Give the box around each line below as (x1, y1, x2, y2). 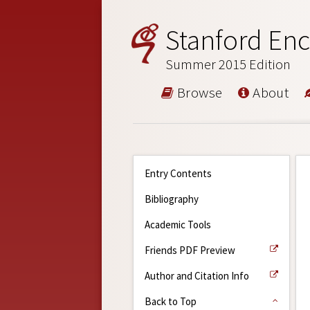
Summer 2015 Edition (165, 55, 291, 73)
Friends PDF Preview (145, 243, 235, 257)
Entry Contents (145, 166, 212, 180)
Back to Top (145, 294, 197, 308)
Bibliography (145, 192, 199, 206)
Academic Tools (145, 217, 211, 231)
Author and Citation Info (145, 268, 249, 282)
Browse (174, 82, 223, 102)
